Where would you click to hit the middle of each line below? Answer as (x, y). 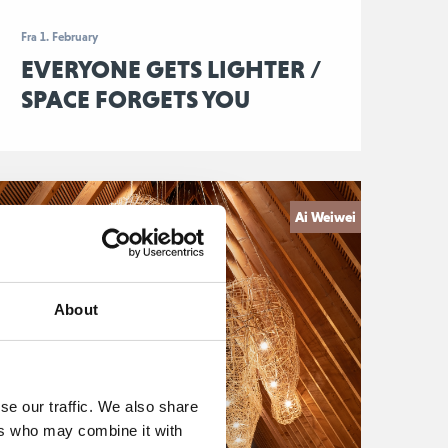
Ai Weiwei (325, 217)
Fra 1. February (59, 37)
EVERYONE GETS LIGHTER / (171, 68)
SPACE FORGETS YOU (135, 98)
